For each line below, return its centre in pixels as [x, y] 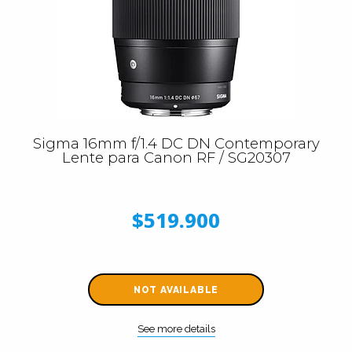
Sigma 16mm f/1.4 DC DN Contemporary [176, 143]
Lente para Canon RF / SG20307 [176, 158]
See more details [176, 328]
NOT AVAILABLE [176, 290]
